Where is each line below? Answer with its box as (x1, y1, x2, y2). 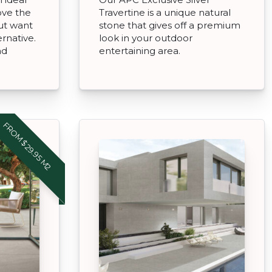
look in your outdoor (99, 32, 192, 44)
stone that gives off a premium (99, 19, 240, 31)
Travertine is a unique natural (99, 6, 231, 18)
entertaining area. (99, 44, 180, 56)
